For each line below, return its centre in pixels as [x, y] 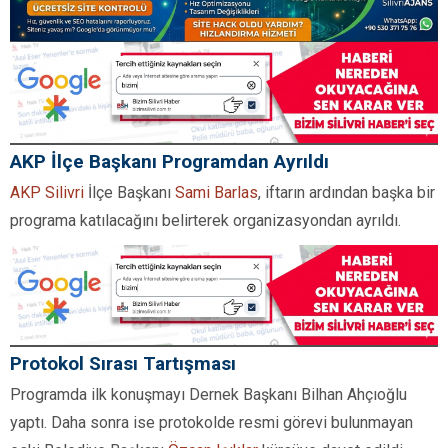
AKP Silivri [47, 192]
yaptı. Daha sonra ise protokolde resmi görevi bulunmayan [211, 422]
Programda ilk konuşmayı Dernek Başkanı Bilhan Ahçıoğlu [208, 394]
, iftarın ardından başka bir [346, 192]
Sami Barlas [216, 192]
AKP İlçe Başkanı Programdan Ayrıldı [169, 161]
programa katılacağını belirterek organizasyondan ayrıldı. [205, 220]
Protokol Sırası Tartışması [123, 363]
